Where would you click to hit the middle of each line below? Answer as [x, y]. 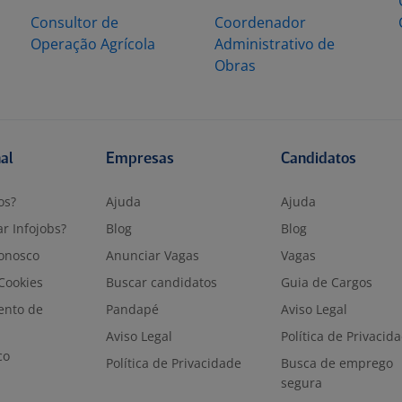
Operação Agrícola [93, 44]
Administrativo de [275, 44]
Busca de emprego [336, 363]
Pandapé [133, 309]
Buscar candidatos [162, 282]
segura [301, 383]
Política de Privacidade [174, 363]
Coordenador [260, 22]
